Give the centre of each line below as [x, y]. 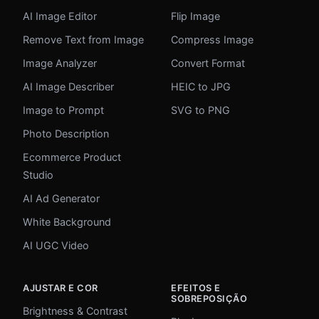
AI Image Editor [60, 16]
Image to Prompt [63, 110]
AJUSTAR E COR [61, 288]
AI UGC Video [56, 246]
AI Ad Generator [61, 199]
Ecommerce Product [72, 157]
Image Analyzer [60, 63]
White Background [67, 222]
